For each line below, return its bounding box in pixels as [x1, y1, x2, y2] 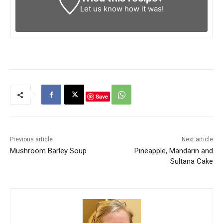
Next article [181, 136, 213, 143]
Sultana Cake [170, 157, 213, 166]
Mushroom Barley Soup [10, 146, 87, 156]
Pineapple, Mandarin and [134, 146, 213, 156]
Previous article [10, 136, 53, 143]
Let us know [80, 4, 123, 14]
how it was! [122, 4, 164, 14]
